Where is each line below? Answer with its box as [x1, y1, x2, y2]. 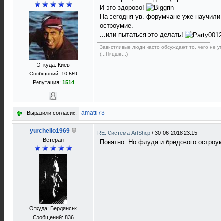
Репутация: [32, 79, 62, 85]
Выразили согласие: [27, 110, 77, 116]
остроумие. [100, 22, 133, 30]
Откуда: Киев [37, 62, 70, 68]
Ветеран [42, 137, 64, 143]
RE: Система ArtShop [97, 130, 152, 136]
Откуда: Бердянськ [29, 205, 77, 211]
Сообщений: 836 [33, 214, 74, 220]
